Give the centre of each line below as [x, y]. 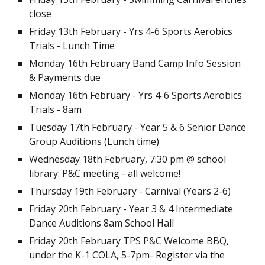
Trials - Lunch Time [72, 45]
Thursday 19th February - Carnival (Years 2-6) [130, 191]
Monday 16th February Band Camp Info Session [135, 63]
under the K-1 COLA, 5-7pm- [93, 255]
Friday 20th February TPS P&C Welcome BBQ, [129, 240]
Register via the [190, 255]
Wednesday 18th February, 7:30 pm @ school [128, 159]
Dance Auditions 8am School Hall [102, 223]
